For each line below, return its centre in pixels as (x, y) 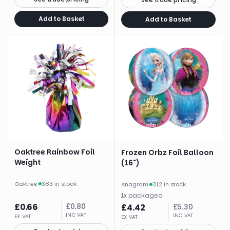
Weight (27, 162)
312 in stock (169, 184)
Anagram (135, 184)
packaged (146, 195)
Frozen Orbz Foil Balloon (167, 152)
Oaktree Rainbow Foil (55, 152)
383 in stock (59, 184)
